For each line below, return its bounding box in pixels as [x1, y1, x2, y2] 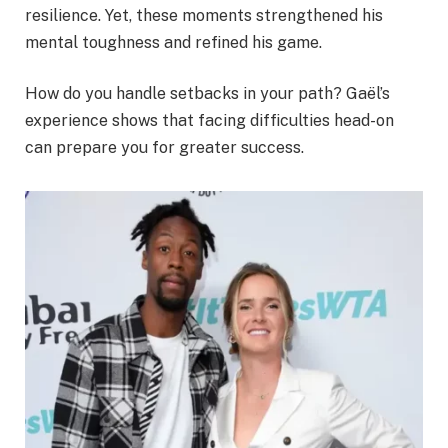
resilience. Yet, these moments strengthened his [25, 5, 383, 25]
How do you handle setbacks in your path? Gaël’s [25, 84, 390, 104]
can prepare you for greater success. [25, 138, 304, 158]
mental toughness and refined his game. [25, 32, 322, 52]
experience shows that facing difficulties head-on [25, 111, 394, 131]
